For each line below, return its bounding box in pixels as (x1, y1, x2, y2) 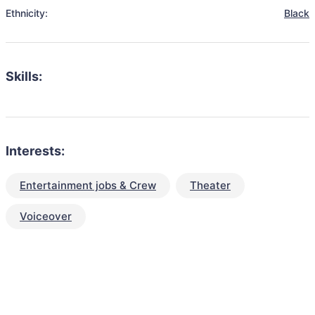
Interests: (6, 143, 65, 158)
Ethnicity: (6, 7, 48, 19)
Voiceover (20, 210, 72, 223)
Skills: (6, 69, 42, 84)
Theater (190, 179, 231, 192)
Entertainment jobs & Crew (20, 179, 156, 192)
